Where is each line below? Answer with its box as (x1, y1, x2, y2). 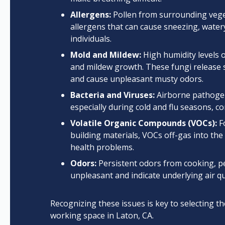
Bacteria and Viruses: (70, 89, 155, 100)
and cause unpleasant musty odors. (70, 73, 203, 84)
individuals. (70, 33, 111, 44)
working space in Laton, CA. (50, 210, 154, 221)
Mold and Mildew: (70, 49, 141, 60)
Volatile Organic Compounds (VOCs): (70, 118, 217, 129)
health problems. (70, 142, 134, 153)
